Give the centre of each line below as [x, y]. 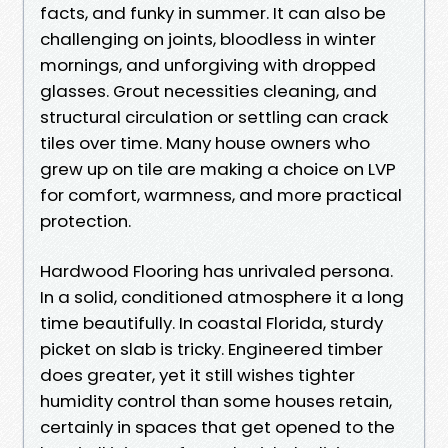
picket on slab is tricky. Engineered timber [211, 348]
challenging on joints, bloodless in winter [208, 38]
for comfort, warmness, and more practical [221, 194]
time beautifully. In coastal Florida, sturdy [211, 322]
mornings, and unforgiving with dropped [208, 64]
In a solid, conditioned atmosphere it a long [222, 296]
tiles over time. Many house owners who [205, 142]
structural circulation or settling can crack [214, 116]
